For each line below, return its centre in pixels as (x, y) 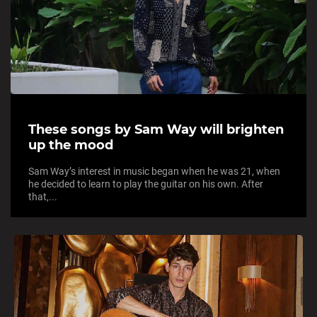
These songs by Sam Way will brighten (156, 130)
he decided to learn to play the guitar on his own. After (146, 184)
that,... (43, 197)
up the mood (71, 145)
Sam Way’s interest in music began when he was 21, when (154, 172)
